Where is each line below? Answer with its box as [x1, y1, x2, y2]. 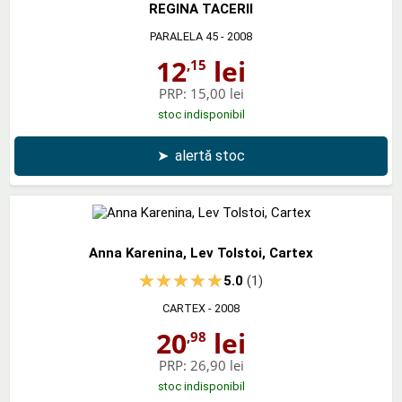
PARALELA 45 [150, 29, 218, 43]
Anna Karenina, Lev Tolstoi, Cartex [89, 244, 313, 261]
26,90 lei [189, 355, 244, 374]
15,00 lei [189, 83, 244, 102]
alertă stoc [175, 146, 245, 164]
